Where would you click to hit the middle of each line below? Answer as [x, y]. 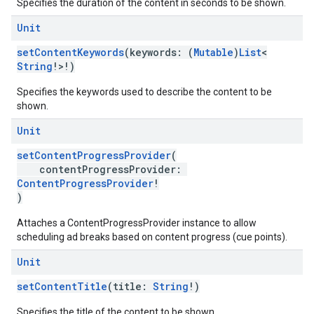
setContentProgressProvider [94, 155]
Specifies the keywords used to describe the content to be [144, 92]
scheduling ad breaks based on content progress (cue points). [152, 237]
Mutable [213, 52]
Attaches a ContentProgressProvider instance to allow [137, 223]
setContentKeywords [70, 52]
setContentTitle [62, 286]
